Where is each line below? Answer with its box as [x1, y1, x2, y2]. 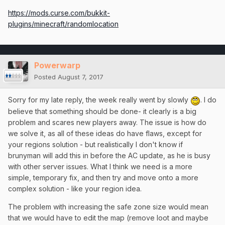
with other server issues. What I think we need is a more [8, 162, 192, 171]
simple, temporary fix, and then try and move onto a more [8, 173, 198, 182]
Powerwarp [34, 60, 80, 71]
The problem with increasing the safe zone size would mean [8, 202, 208, 211]
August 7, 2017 [58, 73, 103, 81]
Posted [34, 73, 58, 81]
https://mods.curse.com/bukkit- [8, 9, 110, 18]
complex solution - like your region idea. [8, 184, 142, 193]
